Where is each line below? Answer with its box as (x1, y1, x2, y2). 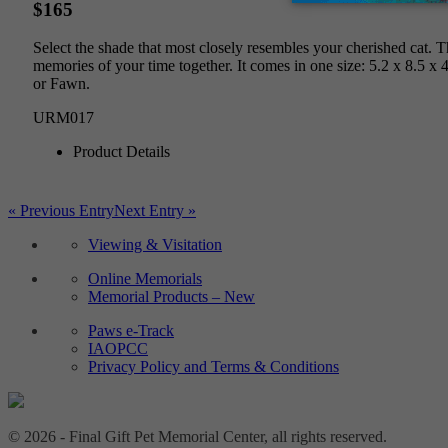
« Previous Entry (8, 202, 114, 220)
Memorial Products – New (88, 288, 255, 306)
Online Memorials (88, 270, 202, 288)
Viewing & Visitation (88, 236, 222, 254)
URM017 (33, 109, 94, 127)
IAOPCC (88, 340, 148, 358)
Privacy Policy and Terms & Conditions (88, 358, 339, 376)
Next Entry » (114, 202, 196, 220)
